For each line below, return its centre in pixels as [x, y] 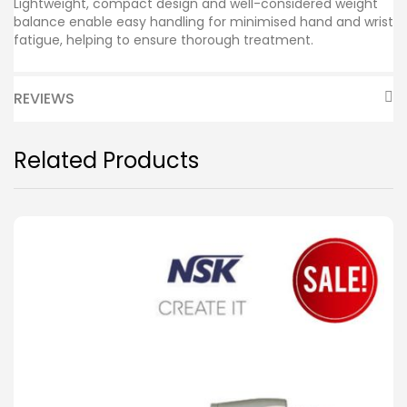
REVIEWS [44, 98]
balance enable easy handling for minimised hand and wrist [203, 21]
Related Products [106, 160]
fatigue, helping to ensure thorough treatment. [164, 40]
